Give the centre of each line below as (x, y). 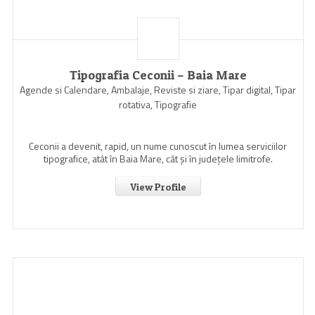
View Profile (158, 187)
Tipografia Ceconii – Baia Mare (158, 75)
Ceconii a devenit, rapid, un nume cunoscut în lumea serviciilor (158, 146)
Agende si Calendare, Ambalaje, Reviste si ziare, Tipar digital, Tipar (158, 90)
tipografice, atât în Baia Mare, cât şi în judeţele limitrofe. (158, 159)
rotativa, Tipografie (158, 104)
